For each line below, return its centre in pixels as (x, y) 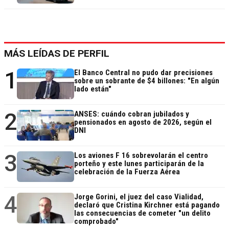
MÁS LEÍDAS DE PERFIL (57, 54)
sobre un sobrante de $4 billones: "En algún (147, 81)
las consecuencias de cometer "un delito (142, 213)
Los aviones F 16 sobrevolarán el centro (141, 156)
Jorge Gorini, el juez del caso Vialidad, (139, 197)
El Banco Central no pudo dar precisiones (143, 73)
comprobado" (96, 222)
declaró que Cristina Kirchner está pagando (147, 205)
